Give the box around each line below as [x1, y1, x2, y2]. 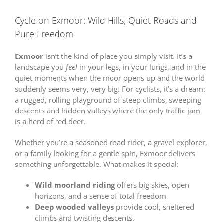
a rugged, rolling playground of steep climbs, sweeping [14, 94, 201, 105]
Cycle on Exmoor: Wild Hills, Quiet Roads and [15, 14, 197, 26]
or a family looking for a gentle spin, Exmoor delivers [14, 148, 195, 158]
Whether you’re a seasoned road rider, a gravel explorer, [14, 137, 207, 147]
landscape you [14, 61, 66, 72]
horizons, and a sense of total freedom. [34, 190, 168, 201]
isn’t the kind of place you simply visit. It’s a [43, 51, 192, 61]
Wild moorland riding [34, 179, 115, 190]
